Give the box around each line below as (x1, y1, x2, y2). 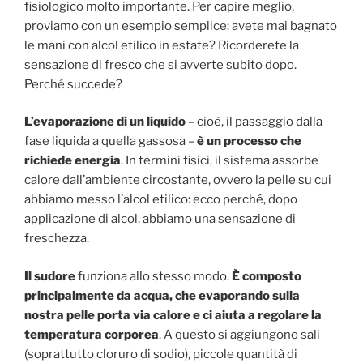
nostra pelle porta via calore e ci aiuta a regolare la (24, 307, 322, 322)
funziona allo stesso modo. (75, 268, 232, 284)
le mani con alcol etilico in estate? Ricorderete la (24, 37, 299, 53)
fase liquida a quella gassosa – (24, 134, 197, 149)
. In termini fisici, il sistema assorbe (121, 153, 318, 169)
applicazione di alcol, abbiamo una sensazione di (24, 211, 296, 227)
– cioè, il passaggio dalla (186, 114, 322, 130)
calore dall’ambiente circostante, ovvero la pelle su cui (24, 173, 331, 188)
